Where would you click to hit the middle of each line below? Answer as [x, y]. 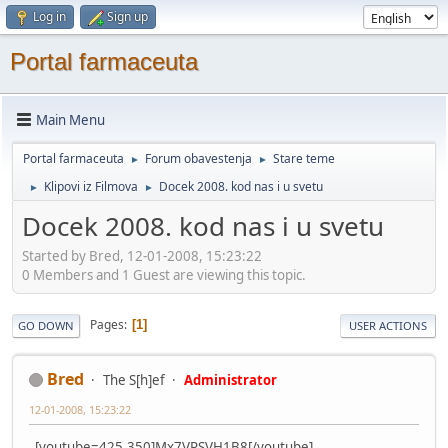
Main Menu [70, 119]
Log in [49, 16]
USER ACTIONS [388, 325]
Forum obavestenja [198, 158]
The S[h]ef [134, 379]
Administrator [230, 379]
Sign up [127, 16]
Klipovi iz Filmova [91, 186]
